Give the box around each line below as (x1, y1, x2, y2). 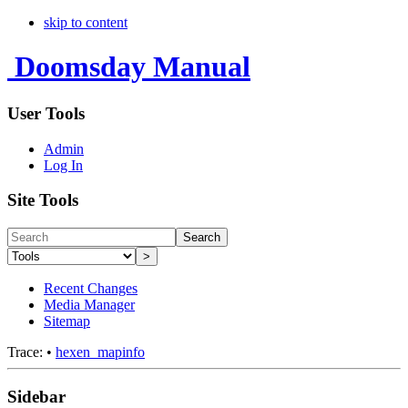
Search (183, 230, 220, 245)
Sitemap (44, 313, 90, 330)
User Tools (7, 103, 85, 123)
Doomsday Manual (15, 50, 250, 84)
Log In (44, 157, 83, 173)
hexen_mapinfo (56, 344, 145, 361)
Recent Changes (44, 280, 138, 297)
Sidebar (7, 386, 66, 406)
